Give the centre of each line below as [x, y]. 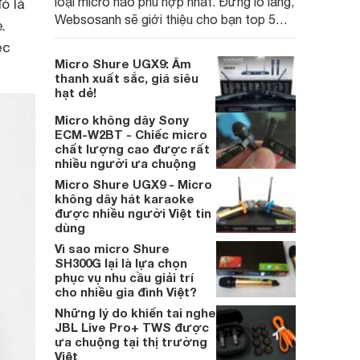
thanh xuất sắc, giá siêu [127, 78]
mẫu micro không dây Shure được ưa [161, 37]
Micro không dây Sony [122, 120]
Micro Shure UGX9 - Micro [133, 184]
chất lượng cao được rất [132, 149]
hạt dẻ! [76, 92]
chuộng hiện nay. [101, 55]
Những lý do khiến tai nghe [135, 313]
